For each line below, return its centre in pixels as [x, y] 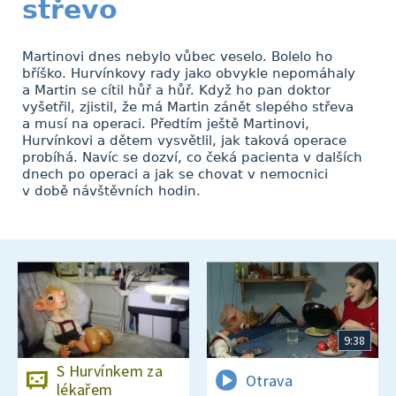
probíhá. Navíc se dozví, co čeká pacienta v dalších [192, 157]
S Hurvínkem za [110, 371]
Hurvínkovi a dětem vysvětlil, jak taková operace [184, 141]
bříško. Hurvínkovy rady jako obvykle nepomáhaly [189, 73]
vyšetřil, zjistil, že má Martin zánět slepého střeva [188, 107]
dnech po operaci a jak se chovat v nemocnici [175, 174]
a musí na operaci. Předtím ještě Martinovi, [166, 124]
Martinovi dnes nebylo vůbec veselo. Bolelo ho [177, 57]
